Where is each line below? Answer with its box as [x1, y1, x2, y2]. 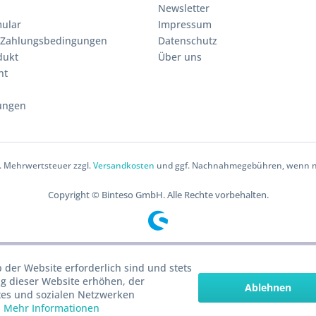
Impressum [158, 18, 212, 31]
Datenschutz [158, 34, 217, 47]
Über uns [158, 50, 202, 63]
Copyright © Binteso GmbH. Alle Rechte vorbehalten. [47, 188, 269, 202]
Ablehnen [245, 281, 292, 294]
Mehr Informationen [4, 301, 99, 315]
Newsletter [158, 1, 209, 15]
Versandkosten [93, 159, 154, 172]
